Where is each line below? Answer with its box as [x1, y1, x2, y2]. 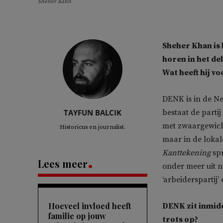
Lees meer [38, 157, 88, 171]
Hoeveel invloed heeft [48, 201, 131, 212]
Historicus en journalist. [60, 123, 125, 131]
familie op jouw [48, 211, 106, 222]
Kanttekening [162, 148, 211, 158]
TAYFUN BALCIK [64, 108, 121, 118]
